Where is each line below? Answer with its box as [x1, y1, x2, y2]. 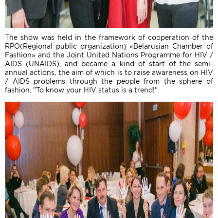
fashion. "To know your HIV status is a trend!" [5, 86, 158, 94]
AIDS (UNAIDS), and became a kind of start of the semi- [5, 60, 213, 68]
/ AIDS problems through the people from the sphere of [5, 77, 213, 85]
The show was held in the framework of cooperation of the [5, 34, 213, 41]
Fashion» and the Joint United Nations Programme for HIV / [5, 51, 213, 59]
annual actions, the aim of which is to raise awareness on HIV [5, 69, 213, 76]
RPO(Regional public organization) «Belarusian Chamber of [5, 42, 213, 50]
